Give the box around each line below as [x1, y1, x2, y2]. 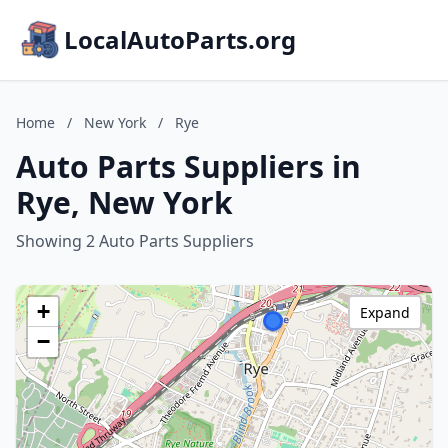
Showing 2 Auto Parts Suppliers [16, 230, 254, 252]
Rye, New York [16, 182, 233, 223]
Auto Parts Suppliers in [16, 146, 361, 187]
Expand [360, 303, 410, 322]
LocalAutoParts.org [64, 23, 296, 56]
